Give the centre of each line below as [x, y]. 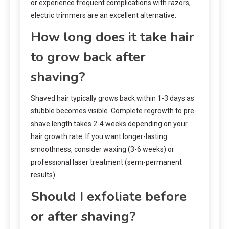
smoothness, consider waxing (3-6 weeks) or [102, 149]
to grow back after [88, 57]
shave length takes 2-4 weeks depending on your [109, 123]
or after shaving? [83, 216]
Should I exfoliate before [109, 196]
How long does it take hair [112, 37]
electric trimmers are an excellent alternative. [104, 15]
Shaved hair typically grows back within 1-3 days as [112, 98]
